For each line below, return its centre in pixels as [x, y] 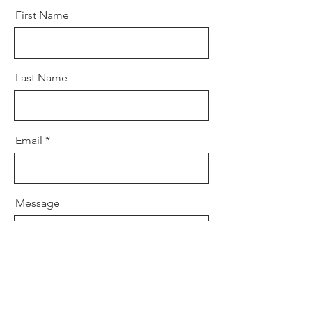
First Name [42, 15]
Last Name [41, 78]
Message [38, 203]
